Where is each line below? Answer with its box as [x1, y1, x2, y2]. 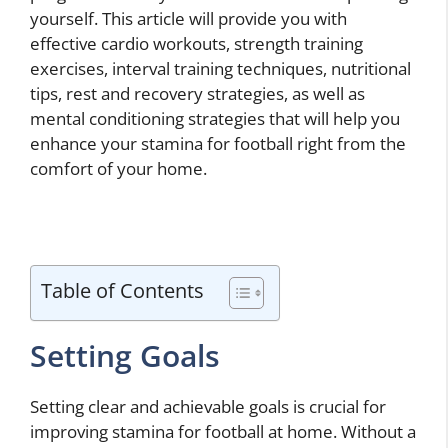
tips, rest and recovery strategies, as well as [30, 82, 365, 106]
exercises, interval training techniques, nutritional [30, 57, 411, 81]
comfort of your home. [30, 157, 207, 181]
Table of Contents [41, 275, 204, 304]
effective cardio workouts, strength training [30, 32, 363, 56]
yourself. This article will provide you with [30, 7, 347, 31]
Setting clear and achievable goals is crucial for [30, 394, 386, 418]
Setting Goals [30, 334, 220, 376]
